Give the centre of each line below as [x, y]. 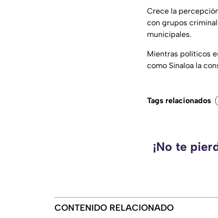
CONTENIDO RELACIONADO [114, 208]
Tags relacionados [179, 100]
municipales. [169, 34]
